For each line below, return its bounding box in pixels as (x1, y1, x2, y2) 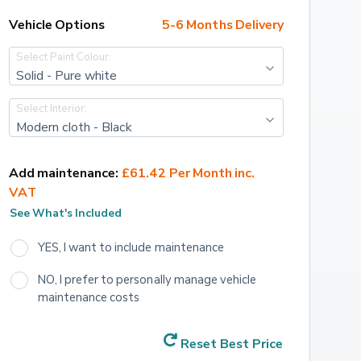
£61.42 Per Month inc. (122, 164, 258, 181)
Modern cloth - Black (15, 118, 133, 135)
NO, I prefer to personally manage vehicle (37, 272, 259, 287)
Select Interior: (15, 101, 88, 114)
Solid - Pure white (15, 66, 118, 83)
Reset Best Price (180, 335, 283, 352)
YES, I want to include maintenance (37, 239, 225, 255)
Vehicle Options (8, 16, 106, 33)
